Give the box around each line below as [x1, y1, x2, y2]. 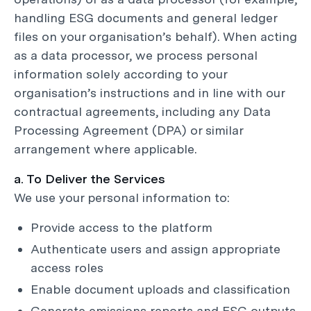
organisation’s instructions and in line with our [14, 85, 285, 100]
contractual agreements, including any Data [14, 104, 271, 119]
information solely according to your [14, 67, 227, 81]
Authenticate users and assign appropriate [31, 242, 280, 256]
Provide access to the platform [31, 220, 212, 235]
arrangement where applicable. [14, 142, 196, 156]
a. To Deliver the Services [14, 171, 165, 186]
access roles [31, 260, 103, 275]
